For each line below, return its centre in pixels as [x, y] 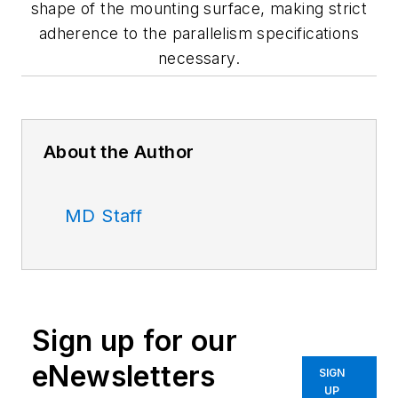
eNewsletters [124, 377]
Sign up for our [135, 341]
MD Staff [104, 216]
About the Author [119, 152]
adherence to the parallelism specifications [199, 34]
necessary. [199, 59]
